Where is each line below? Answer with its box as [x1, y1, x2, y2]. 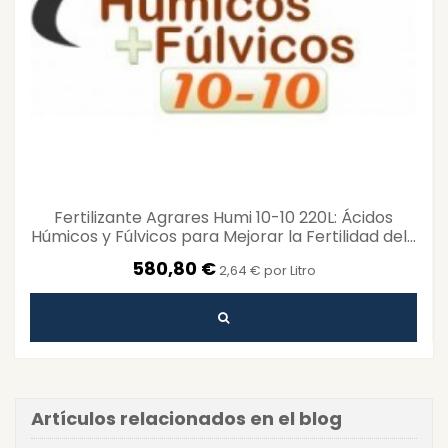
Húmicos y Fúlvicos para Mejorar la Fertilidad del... [31, 225, 416, 249]
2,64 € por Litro [218, 261, 316, 281]
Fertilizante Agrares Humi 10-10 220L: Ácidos [54, 206, 393, 230]
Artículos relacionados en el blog [31, 406, 342, 432]
